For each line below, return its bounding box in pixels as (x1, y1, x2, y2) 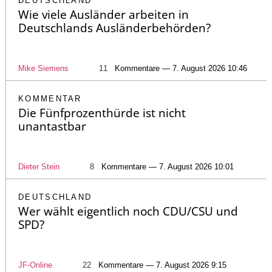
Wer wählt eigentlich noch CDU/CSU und (18, 203, 238, 220)
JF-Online (18, 260, 52, 270)
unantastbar (18, 118, 86, 135)
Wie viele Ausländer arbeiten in (18, 7, 189, 23)
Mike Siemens (18, 64, 69, 73)
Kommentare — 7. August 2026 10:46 (115, 64, 247, 73)
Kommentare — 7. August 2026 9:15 (98, 260, 226, 270)
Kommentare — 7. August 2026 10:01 (101, 162, 234, 172)
